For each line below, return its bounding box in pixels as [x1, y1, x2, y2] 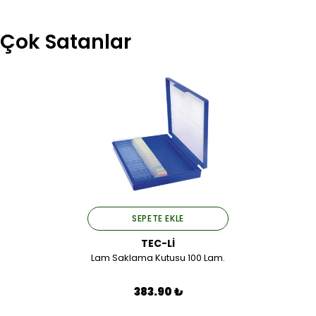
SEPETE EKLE [132, 212, 184, 224]
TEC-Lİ [141, 236, 175, 250]
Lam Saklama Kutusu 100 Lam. [91, 251, 225, 265]
